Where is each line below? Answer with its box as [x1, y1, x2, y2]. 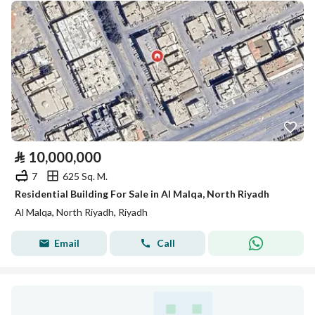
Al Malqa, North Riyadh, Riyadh [15, 206, 148, 218]
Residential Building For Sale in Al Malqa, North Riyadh [15, 188, 269, 200]
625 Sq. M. [63, 169, 108, 182]
